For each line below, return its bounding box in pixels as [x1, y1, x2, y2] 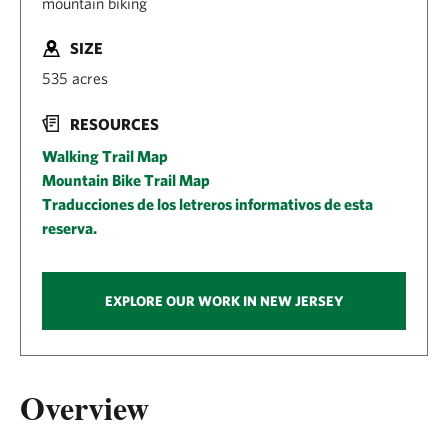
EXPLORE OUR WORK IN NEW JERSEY [105, 292, 343, 309]
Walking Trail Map [42, 146, 168, 165]
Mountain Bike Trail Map [42, 170, 210, 189]
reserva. [42, 218, 97, 237]
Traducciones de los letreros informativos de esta [42, 194, 373, 213]
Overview [20, 383, 149, 431]
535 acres [42, 69, 108, 88]
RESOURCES [70, 114, 159, 133]
